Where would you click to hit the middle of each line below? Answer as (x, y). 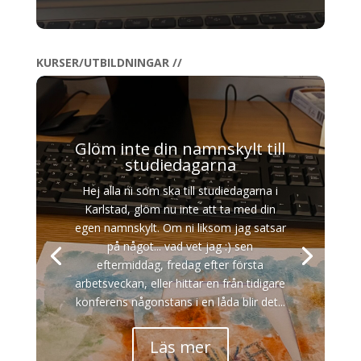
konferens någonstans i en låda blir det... (180, 301)
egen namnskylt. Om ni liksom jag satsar (180, 227)
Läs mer (180, 346)
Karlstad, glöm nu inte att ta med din (180, 209)
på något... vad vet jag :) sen (180, 246)
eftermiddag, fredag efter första (180, 264)
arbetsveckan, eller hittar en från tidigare (180, 283)
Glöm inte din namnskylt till (180, 148)
